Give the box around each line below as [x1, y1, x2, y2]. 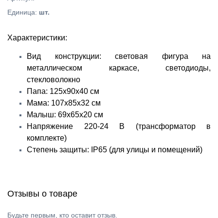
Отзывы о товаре [7, 189, 77, 199]
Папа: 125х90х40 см [27, 87, 99, 95]
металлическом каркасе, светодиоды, [27, 64, 211, 72]
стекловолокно [27, 75, 80, 84]
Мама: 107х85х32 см [27, 99, 101, 107]
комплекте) [27, 134, 67, 142]
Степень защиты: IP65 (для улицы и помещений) [27, 145, 202, 154]
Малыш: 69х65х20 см [27, 110, 103, 119]
